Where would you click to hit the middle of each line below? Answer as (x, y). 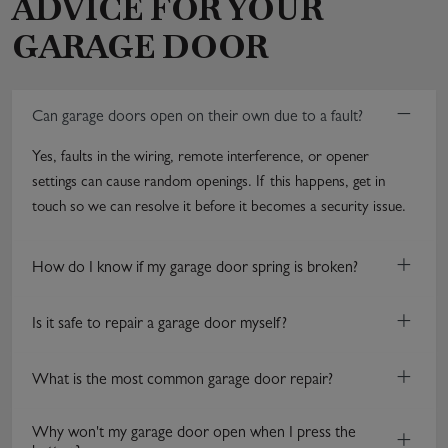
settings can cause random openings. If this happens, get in (208, 183)
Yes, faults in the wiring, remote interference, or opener (200, 158)
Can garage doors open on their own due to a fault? (197, 117)
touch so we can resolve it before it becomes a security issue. (219, 208)
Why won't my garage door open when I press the (194, 434)
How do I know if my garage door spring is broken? (195, 268)
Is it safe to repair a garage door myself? (159, 324)
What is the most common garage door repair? (182, 380)
